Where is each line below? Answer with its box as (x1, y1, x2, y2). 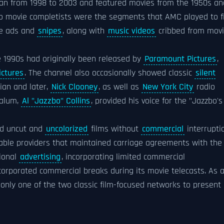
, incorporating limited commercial (61, 151, 185, 162)
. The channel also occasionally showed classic (24, 67, 194, 78)
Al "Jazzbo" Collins (22, 95, 90, 106)
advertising (20, 151, 60, 162)
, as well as (98, 81, 141, 92)
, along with (62, 25, 107, 36)
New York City (142, 81, 193, 92)
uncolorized (46, 123, 87, 134)
